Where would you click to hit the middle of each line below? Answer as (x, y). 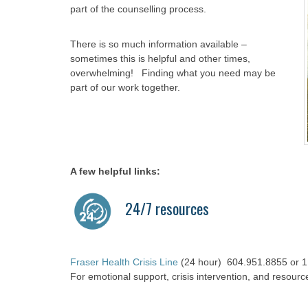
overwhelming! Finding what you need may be (173, 73)
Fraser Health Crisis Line (124, 262)
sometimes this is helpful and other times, (160, 58)
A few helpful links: (115, 171)
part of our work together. (125, 87)
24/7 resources (167, 208)
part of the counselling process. (138, 9)
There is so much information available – (158, 44)
